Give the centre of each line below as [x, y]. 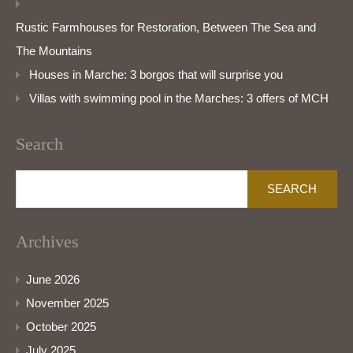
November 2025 [67, 303]
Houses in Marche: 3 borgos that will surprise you [156, 75]
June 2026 [53, 280]
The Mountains [54, 51]
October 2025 [61, 327]
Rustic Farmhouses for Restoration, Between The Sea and [166, 28]
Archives [47, 242]
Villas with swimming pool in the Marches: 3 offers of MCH [179, 98]
